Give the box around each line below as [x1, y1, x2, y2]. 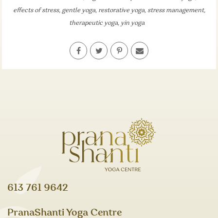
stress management [147, 7, 204, 14]
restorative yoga [98, 7, 145, 14]
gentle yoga [61, 7, 95, 14]
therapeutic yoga [69, 19, 118, 26]
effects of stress [13, 7, 59, 14]
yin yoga [120, 19, 145, 26]
